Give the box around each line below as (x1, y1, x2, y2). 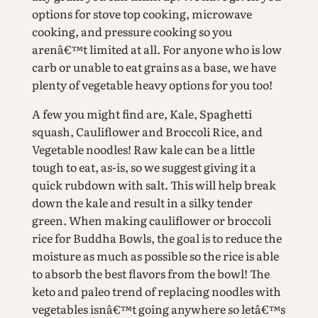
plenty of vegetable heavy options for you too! (31, 76, 273, 94)
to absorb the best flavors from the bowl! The (31, 265, 270, 283)
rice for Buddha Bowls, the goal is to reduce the (31, 229, 282, 247)
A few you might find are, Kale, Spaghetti (31, 105, 252, 123)
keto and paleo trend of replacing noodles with (31, 283, 281, 300)
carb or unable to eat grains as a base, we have (31, 58, 276, 76)
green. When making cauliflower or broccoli (31, 212, 271, 229)
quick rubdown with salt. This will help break (31, 176, 276, 194)
